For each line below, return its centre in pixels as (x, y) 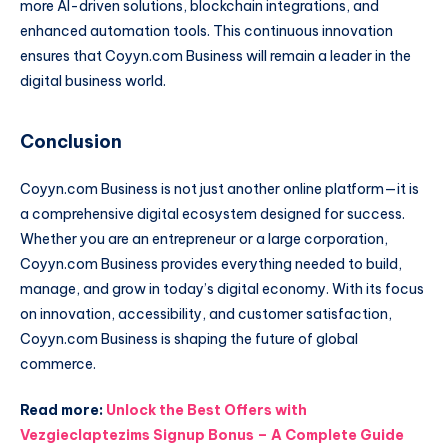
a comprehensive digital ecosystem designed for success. (212, 214)
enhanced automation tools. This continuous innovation (206, 31)
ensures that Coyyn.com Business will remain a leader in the (215, 56)
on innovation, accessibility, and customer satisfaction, (206, 314)
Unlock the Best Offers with (206, 409)
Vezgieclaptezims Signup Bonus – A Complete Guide (212, 434)
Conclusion (71, 141)
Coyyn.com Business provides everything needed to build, (211, 264)
